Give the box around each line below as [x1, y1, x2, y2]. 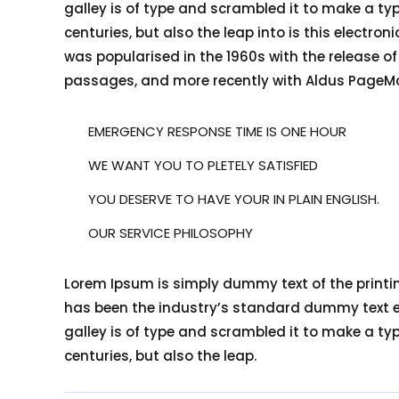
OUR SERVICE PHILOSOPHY [88, 224, 253, 243]
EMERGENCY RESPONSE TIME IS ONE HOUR [88, 122, 346, 142]
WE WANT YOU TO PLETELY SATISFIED [88, 156, 318, 175]
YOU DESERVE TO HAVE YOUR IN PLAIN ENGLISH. [88, 190, 379, 209]
